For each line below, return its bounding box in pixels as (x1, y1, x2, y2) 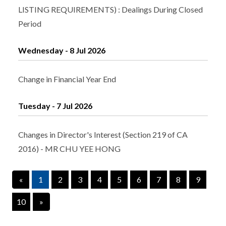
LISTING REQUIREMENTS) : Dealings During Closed (18, 5, 203, 14)
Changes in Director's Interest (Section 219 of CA (18, 130, 188, 139)
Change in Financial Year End (18, 74, 116, 84)
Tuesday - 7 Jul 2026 (18, 101, 92, 110)
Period (18, 19, 41, 28)
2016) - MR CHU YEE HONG (18, 144, 121, 153)
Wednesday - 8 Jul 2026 (18, 45, 105, 55)
